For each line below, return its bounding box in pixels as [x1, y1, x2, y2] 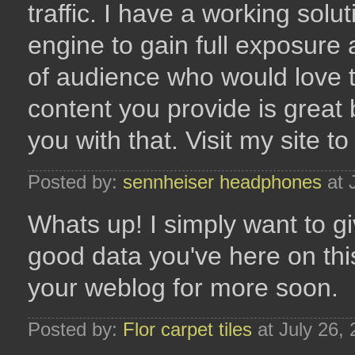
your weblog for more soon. [28, 273, 338, 302]
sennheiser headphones [123, 171, 322, 193]
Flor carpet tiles [123, 319, 252, 340]
